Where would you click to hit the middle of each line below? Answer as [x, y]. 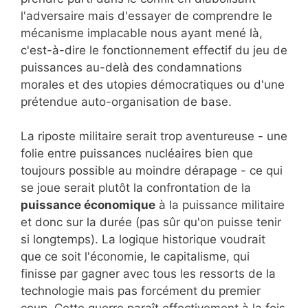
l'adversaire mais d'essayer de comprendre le [146, 15]
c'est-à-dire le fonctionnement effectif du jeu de [154, 50]
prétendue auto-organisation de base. [126, 101]
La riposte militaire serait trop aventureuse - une [154, 136]
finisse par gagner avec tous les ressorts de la [148, 274]
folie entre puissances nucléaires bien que [137, 154]
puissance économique [88, 205]
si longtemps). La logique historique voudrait [143, 240]
